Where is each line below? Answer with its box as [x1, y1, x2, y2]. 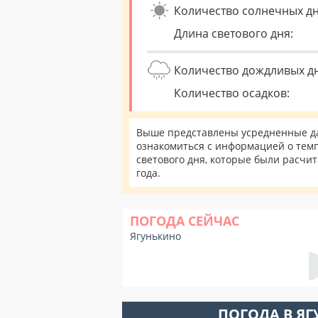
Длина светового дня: [174, 26, 293, 41]
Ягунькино [130, 229, 181, 243]
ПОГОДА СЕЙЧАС [130, 212, 239, 229]
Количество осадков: [174, 85, 290, 101]
